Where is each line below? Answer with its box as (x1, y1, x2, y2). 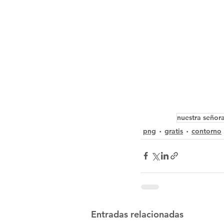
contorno (191, 126, 221, 136)
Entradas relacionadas (91, 208, 183, 220)
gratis (164, 126, 183, 136)
